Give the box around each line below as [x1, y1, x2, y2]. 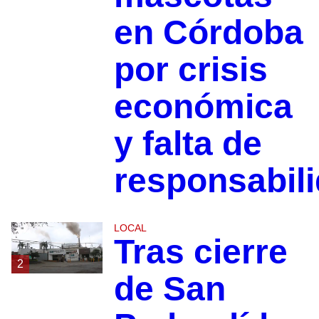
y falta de [113, 124, 262, 162]
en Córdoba [113, 13, 303, 51]
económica [113, 87, 293, 125]
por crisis [113, 50, 268, 88]
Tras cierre [113, 232, 288, 271]
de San [113, 269, 226, 308]
